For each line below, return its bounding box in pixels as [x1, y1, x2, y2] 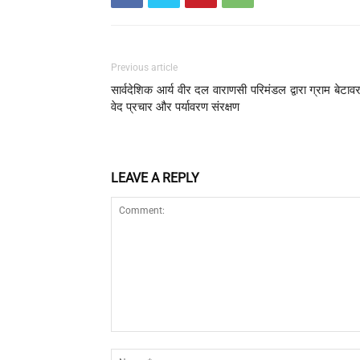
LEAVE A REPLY [111, 170, 199, 186]
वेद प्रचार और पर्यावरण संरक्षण [111, 99, 239, 114]
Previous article [111, 61, 178, 73]
